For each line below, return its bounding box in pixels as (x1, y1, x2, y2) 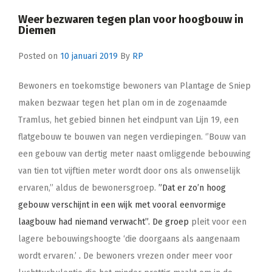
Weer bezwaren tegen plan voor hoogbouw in (18, 12, 243, 26)
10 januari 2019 (60, 50, 118, 61)
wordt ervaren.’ (18, 250, 79, 261)
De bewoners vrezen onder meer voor (83, 250, 233, 261)
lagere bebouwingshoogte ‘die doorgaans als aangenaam (18, 233, 240, 244)
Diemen (18, 23, 56, 37)
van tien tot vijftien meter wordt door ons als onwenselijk (18, 165, 240, 176)
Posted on (18, 50, 60, 61)
